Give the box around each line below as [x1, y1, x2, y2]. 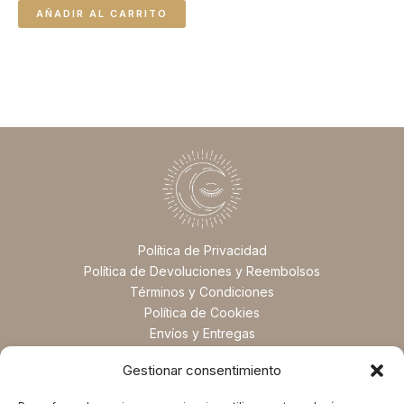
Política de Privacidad [137, 243, 267, 259]
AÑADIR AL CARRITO [36, 6, 168, 20]
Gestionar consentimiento [123, 362, 281, 379]
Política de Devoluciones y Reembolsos [84, 263, 320, 280]
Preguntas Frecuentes [136, 346, 268, 363]
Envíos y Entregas [149, 326, 255, 342]
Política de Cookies [144, 305, 260, 321]
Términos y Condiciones [130, 284, 274, 300]
